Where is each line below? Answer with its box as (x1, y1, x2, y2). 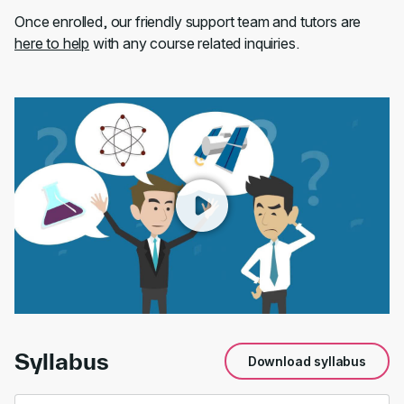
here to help (14, 34, 90, 52)
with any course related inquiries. (89, 34, 299, 52)
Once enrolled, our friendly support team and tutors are (14, 13, 362, 31)
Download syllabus (247, 353, 366, 369)
